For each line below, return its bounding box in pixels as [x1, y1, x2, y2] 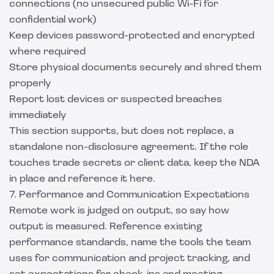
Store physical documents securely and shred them [9, 63, 261, 73]
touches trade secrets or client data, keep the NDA [9, 158, 260, 168]
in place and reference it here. [9, 174, 155, 184]
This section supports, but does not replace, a [9, 127, 234, 136]
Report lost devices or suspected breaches [9, 95, 222, 105]
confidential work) [9, 15, 96, 25]
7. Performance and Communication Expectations [9, 190, 250, 200]
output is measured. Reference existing [9, 222, 202, 232]
